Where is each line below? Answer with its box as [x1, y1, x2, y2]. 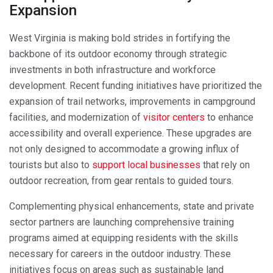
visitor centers [143, 111, 205, 123]
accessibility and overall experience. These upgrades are [9, 127, 252, 139]
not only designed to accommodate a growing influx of [9, 143, 239, 155]
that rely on [200, 158, 250, 171]
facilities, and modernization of [9, 111, 143, 123]
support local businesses [92, 158, 200, 171]
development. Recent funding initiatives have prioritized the [9, 79, 262, 91]
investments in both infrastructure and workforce [9, 63, 216, 76]
